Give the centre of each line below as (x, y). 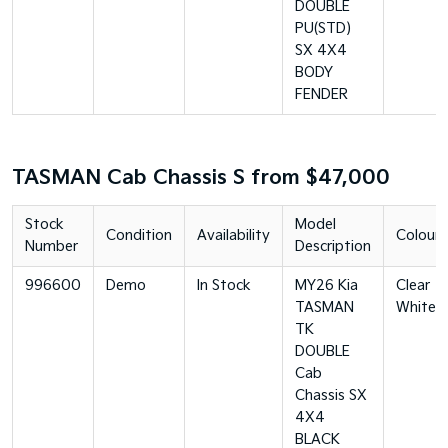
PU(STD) (323, 28)
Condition (139, 235)
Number (51, 246)
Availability (233, 235)
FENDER (321, 94)
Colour (418, 235)
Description (333, 246)
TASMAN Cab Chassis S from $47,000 (201, 178)
